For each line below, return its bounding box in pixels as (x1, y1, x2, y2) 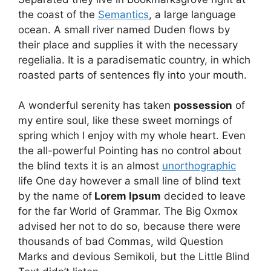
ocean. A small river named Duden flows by (18, 23, 230, 36)
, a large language (149, 8, 236, 21)
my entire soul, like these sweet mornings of (18, 114, 232, 126)
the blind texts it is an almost (18, 160, 162, 172)
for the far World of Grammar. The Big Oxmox (18, 205, 238, 217)
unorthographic (162, 160, 236, 172)
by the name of (18, 190, 92, 202)
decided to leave (161, 190, 246, 202)
